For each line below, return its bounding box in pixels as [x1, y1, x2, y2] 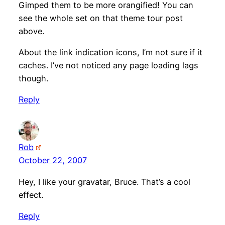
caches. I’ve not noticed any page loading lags [18, 60, 198, 71]
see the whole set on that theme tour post [18, 13, 183, 23]
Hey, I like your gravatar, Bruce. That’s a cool [18, 176, 190, 187]
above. [18, 26, 44, 36]
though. [18, 73, 48, 84]
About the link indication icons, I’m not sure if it [18, 47, 202, 58]
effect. [18, 189, 43, 200]
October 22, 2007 [18, 155, 87, 166]
